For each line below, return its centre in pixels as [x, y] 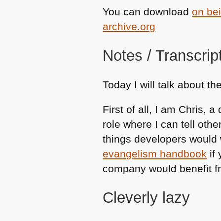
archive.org [129, 27]
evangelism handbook [155, 154]
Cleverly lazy [147, 197]
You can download [147, 12]
